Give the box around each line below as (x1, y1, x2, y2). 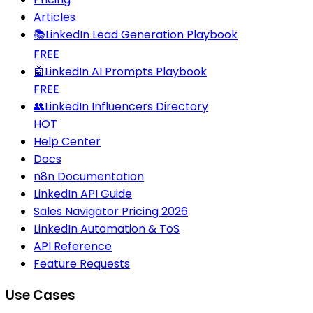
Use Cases (6, 286, 75, 305)
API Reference (34, 238, 112, 254)
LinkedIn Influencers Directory (45, 98, 208, 115)
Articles (34, 8, 75, 25)
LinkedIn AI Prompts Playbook (45, 63, 207, 80)
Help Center (34, 133, 101, 150)
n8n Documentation (34, 168, 144, 184)
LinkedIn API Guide (34, 185, 132, 202)
